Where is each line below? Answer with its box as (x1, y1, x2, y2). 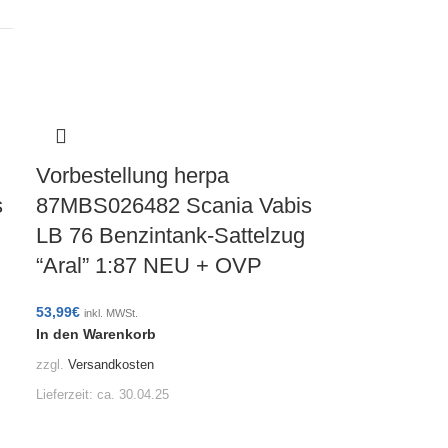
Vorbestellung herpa (36, 163, 230, 188)
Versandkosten (68, 357, 155, 372)
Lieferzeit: (36, 387, 98, 402)
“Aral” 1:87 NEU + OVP (36, 253, 263, 278)
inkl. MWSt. (84, 307, 139, 319)
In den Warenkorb (36, 326, 157, 342)
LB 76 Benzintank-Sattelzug (36, 223, 306, 248)
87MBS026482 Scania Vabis (36, 193, 313, 218)
